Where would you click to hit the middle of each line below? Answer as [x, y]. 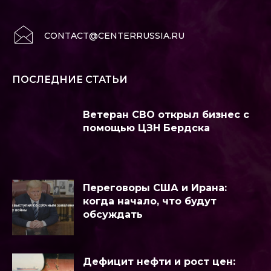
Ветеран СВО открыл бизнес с [166, 114]
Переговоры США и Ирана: [155, 188]
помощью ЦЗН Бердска [146, 128]
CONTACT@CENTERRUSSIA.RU [114, 35]
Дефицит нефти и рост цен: [159, 262]
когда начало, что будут [150, 201]
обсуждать [113, 215]
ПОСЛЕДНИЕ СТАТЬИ [70, 79]
